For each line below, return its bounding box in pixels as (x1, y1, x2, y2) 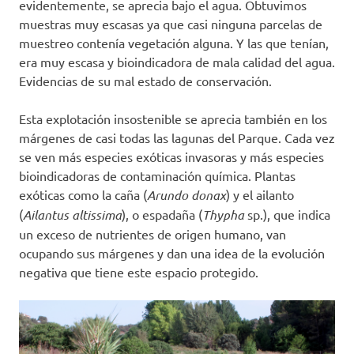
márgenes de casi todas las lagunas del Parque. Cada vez (19, 130, 335, 146)
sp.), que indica (244, 206, 330, 223)
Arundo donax (147, 186, 226, 204)
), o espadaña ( (122, 206, 202, 223)
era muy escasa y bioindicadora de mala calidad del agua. (19, 54, 335, 70)
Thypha (202, 206, 244, 224)
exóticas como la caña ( (19, 186, 147, 203)
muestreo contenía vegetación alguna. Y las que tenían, (19, 35, 329, 51)
